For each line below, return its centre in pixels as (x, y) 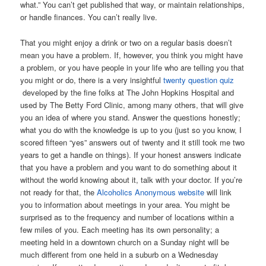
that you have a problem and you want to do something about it (129, 167)
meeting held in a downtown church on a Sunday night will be (125, 242)
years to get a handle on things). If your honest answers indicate (131, 154)
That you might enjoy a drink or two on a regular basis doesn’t (126, 42)
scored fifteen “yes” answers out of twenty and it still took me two (133, 142)
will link (218, 192)
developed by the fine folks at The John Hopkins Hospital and (127, 92)
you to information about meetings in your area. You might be (125, 204)
